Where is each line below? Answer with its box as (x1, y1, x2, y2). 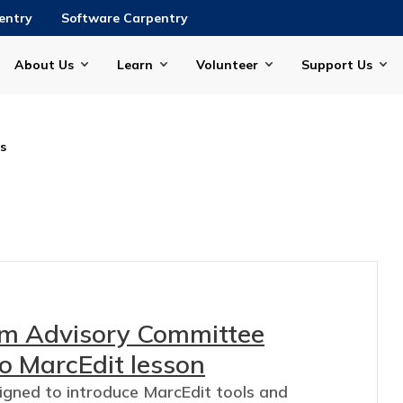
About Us (14, 57, 74, 74)
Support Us (301, 57, 372, 74)
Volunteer (196, 57, 258, 74)
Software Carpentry (61, 10, 188, 26)
